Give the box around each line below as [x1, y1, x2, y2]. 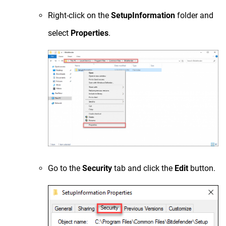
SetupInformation [111, 11, 175, 21]
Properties [71, 28, 108, 38]
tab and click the [112, 163, 175, 173]
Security [82, 163, 112, 173]
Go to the [48, 163, 82, 173]
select [48, 28, 71, 38]
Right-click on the [48, 11, 111, 21]
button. [188, 163, 215, 173]
